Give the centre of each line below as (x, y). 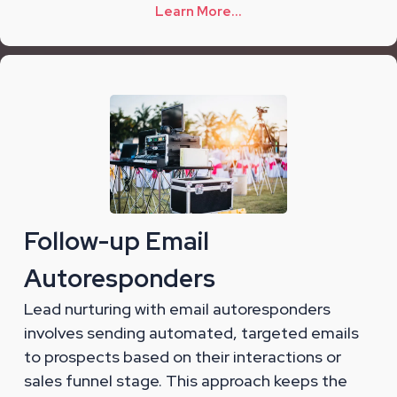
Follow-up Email (117, 241)
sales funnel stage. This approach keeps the (186, 380)
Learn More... (198, 12)
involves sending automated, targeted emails (191, 332)
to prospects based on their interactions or (183, 356)
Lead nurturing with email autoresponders (177, 308)
